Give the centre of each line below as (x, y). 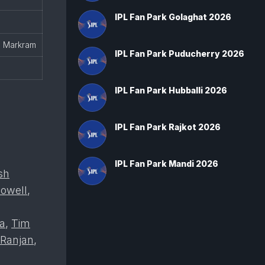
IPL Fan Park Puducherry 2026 (180, 54)
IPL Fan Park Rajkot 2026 (168, 127)
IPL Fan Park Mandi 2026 (167, 164)
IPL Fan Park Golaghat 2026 (173, 17)
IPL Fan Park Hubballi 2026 (171, 90)
